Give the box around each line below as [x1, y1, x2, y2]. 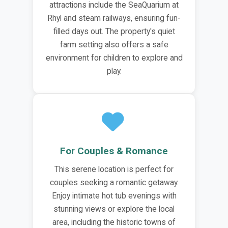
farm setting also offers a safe [60, 40, 168, 49]
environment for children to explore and [45, 53, 183, 63]
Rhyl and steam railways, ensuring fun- [47, 13, 181, 23]
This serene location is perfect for [54, 164, 174, 174]
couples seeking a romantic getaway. [49, 178, 179, 187]
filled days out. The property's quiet [53, 26, 175, 36]
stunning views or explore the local [53, 204, 175, 214]
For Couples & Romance [60, 145, 168, 157]
